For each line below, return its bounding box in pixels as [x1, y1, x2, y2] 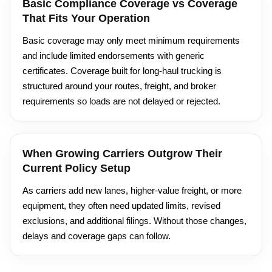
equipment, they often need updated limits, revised [22, 200, 220, 211]
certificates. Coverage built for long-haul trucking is [22, 66, 222, 76]
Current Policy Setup [22, 162, 131, 175]
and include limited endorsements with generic [22, 50, 205, 61]
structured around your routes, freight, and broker [22, 81, 216, 92]
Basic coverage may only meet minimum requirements [22, 35, 240, 46]
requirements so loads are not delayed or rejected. [22, 96, 220, 107]
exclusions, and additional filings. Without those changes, [22, 216, 246, 226]
